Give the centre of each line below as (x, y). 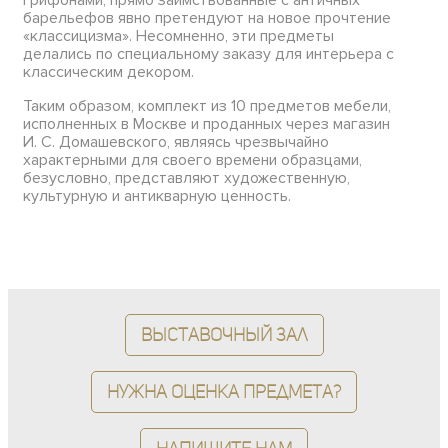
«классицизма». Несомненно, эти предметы (178, 35)
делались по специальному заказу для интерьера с (208, 53)
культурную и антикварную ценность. (157, 195)
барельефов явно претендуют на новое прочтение (207, 17)
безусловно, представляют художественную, (186, 177)
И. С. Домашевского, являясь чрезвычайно (176, 141)
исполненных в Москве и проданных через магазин (206, 123)
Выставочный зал (224, 334)
